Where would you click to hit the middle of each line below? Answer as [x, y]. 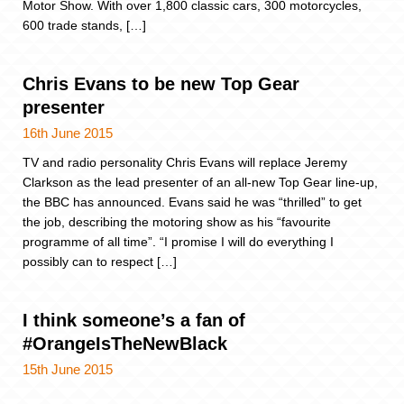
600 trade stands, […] [84, 25]
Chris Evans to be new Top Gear [161, 84]
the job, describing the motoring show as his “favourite [177, 222]
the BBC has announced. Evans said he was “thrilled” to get [192, 202]
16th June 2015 [68, 133]
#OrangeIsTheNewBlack [125, 344]
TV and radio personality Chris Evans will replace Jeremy [185, 163]
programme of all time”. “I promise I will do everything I [178, 242]
